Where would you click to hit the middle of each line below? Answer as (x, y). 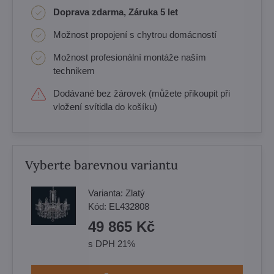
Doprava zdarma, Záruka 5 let (116, 12)
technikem (74, 71)
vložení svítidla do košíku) (105, 107)
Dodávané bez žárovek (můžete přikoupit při (142, 93)
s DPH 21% (112, 244)
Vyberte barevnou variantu (102, 165)
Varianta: (107, 193)
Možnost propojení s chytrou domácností (135, 35)
